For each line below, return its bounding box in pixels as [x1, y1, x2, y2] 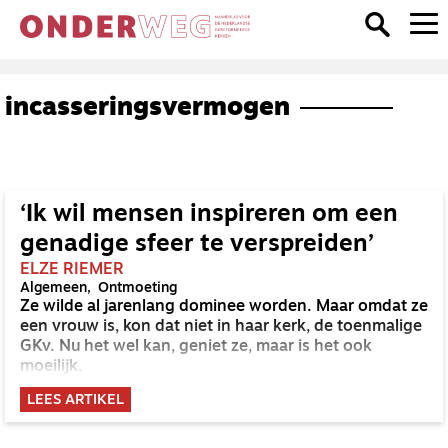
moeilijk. [20, 359, 83, 375]
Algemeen [20, 281, 87, 296]
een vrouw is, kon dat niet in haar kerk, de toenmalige [20, 319, 422, 335]
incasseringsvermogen [5, 95, 290, 122]
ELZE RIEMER [20, 262, 124, 278]
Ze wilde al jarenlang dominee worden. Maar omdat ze [20, 299, 428, 315]
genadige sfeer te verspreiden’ [20, 233, 374, 257]
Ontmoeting [98, 281, 177, 296]
